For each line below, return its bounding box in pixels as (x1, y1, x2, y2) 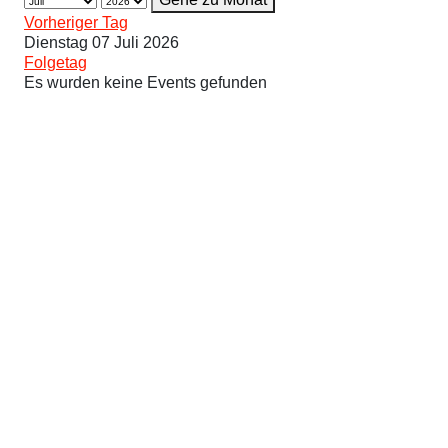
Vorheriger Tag (24, 14, 128, 32)
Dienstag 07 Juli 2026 (24, 34, 179, 52)
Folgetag (24, 54, 87, 72)
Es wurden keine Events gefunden (24, 74, 267, 92)
